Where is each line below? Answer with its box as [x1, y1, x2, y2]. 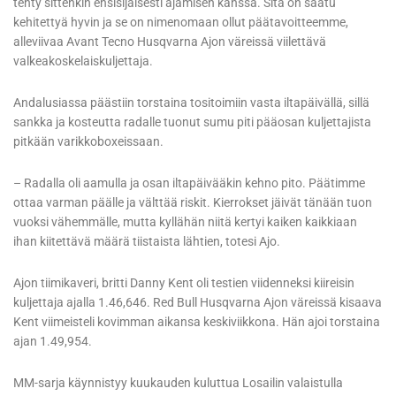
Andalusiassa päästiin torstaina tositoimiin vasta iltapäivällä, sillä [13, 95, 369, 110]
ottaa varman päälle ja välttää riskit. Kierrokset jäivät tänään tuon [13, 195, 372, 210]
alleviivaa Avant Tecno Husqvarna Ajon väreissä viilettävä [13, 34, 326, 49]
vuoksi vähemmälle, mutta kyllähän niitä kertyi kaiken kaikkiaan [13, 215, 357, 230]
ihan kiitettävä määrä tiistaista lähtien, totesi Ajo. [13, 234, 280, 249]
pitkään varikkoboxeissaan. [13, 134, 164, 149]
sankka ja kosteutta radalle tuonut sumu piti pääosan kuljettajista [13, 115, 371, 130]
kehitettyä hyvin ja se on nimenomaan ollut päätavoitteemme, [13, 15, 348, 30]
